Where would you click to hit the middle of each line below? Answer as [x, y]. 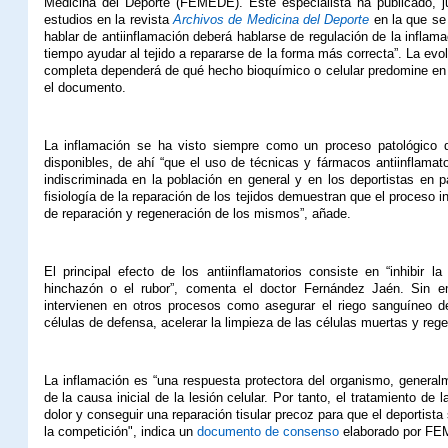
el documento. [84, 87]
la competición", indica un [120, 431]
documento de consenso [267, 431]
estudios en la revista [108, 19]
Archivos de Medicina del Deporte [271, 19]
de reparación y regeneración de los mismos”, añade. [197, 213]
